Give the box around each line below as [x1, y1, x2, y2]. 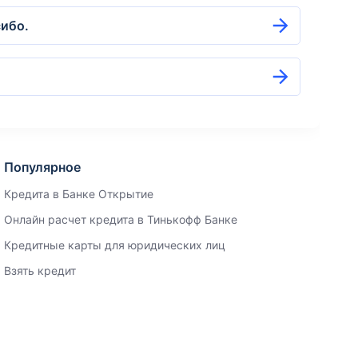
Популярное [4, 159, 82, 175]
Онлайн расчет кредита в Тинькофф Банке [4, 213, 238, 226]
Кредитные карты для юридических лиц [4, 238, 226, 252]
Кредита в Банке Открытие [4, 187, 154, 201]
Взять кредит [4, 264, 77, 277]
